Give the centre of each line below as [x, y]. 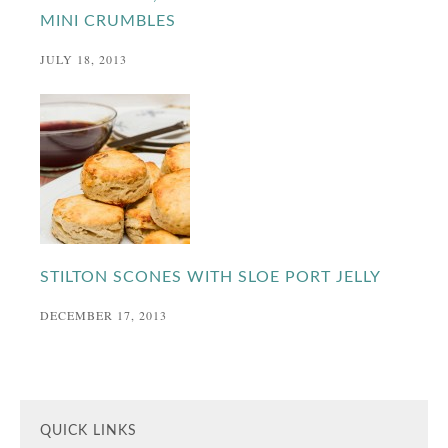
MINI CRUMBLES [108, 20]
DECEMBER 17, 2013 [104, 314]
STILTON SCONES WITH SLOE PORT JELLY [211, 276]
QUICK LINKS [89, 430]
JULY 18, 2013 [84, 58]
